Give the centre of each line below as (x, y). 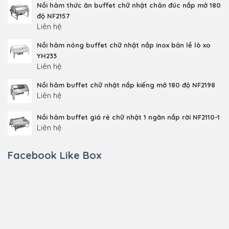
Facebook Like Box (55, 155)
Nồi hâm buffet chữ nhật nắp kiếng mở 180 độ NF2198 (126, 85)
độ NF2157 (53, 16)
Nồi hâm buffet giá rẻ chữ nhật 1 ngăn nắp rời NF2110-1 (128, 117)
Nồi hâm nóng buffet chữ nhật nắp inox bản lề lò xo (123, 45)
